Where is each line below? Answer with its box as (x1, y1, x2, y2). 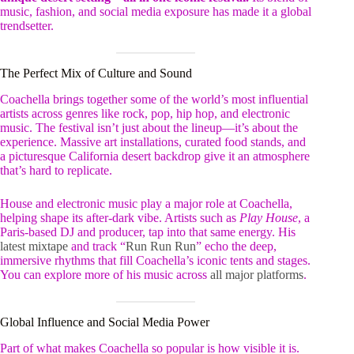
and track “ (68, 239, 126, 253)
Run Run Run (126, 239, 196, 253)
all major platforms (210, 267, 303, 281)
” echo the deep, (196, 239, 277, 253)
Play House (239, 210, 298, 224)
